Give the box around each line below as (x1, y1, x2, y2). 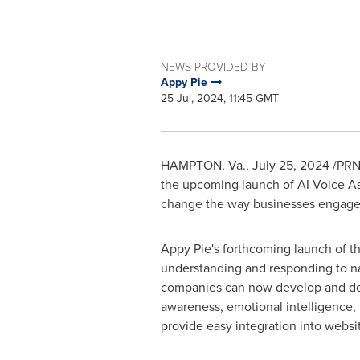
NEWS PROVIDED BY (160, 59, 266, 74)
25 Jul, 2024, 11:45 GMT (160, 90, 279, 107)
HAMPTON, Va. (160, 156, 246, 174)
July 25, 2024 (252, 156, 329, 174)
